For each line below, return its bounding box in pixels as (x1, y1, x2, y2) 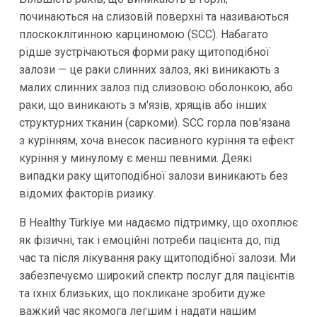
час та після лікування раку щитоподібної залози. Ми (18, 251, 296, 265)
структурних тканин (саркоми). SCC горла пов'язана (18, 116, 290, 130)
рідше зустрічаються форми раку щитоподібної (18, 45, 270, 59)
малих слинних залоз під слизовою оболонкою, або (18, 81, 293, 95)
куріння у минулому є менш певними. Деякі (18, 151, 252, 166)
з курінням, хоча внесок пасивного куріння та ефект (18, 134, 294, 148)
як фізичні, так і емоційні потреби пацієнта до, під (18, 234, 280, 248)
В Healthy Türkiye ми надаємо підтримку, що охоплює (18, 216, 298, 230)
